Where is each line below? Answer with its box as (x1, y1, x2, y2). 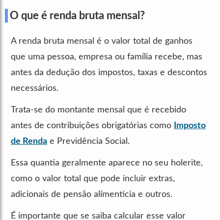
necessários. (11, 83, 58, 93)
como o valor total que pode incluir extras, (11, 174, 175, 183)
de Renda (11, 137, 47, 146)
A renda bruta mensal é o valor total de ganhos (11, 36, 192, 46)
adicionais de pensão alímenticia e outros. (11, 190, 172, 199)
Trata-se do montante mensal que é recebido (11, 105, 186, 114)
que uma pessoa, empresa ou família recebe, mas (11, 52, 202, 61)
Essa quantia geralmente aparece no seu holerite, (11, 158, 203, 167)
